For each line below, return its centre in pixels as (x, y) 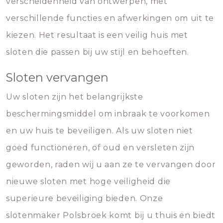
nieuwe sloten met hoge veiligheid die (88, 181)
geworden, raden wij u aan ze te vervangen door (111, 165)
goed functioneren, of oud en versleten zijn (101, 148)
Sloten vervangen (57, 77)
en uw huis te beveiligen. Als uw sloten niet (100, 131)
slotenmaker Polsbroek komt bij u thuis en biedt (111, 215)
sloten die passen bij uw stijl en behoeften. (98, 52)
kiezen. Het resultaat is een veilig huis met (97, 35)
